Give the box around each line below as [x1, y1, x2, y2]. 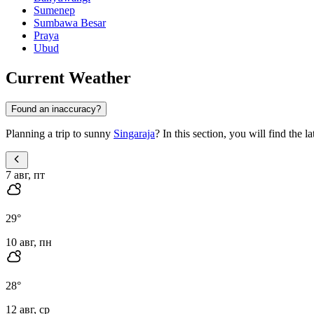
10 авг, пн [6, 235, 52, 248]
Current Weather [6, 68, 131, 87]
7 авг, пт [6, 168, 45, 181]
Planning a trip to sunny [6, 127, 114, 139]
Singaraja [114, 127, 155, 139]
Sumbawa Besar [34, 17, 106, 29]
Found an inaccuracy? [11, 103, 101, 114]
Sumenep [34, 4, 75, 17]
